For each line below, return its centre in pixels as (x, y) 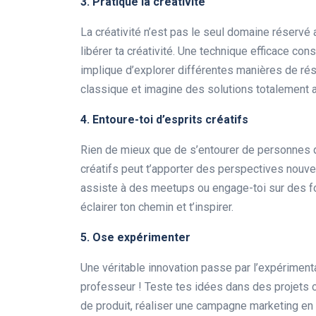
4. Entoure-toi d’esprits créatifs (164, 120)
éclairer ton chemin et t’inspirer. (157, 207)
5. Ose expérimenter (135, 238)
